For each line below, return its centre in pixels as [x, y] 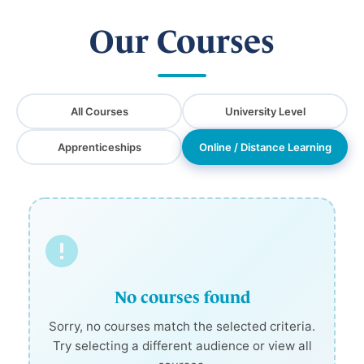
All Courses [99, 111]
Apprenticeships [99, 147]
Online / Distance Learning [265, 147]
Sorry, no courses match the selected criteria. [182, 326]
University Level [265, 111]
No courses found [182, 297]
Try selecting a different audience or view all [182, 345]
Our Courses [182, 41]
